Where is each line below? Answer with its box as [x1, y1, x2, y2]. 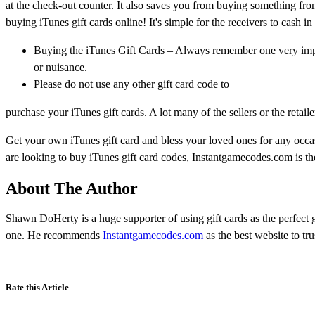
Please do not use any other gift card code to [34, 77, 229, 90]
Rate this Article [6, 282, 69, 293]
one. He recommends [6, 229, 103, 242]
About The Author [6, 179, 138, 198]
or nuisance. [34, 60, 87, 73]
